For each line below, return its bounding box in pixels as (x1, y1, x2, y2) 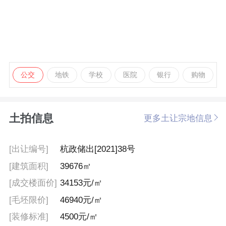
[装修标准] (9, 212, 48, 222)
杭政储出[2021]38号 (60, 144, 136, 154)
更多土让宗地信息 (143, 113, 212, 123)
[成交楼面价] (9, 178, 57, 188)
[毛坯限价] (9, 195, 48, 205)
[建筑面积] (9, 161, 48, 171)
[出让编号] (9, 144, 48, 154)
